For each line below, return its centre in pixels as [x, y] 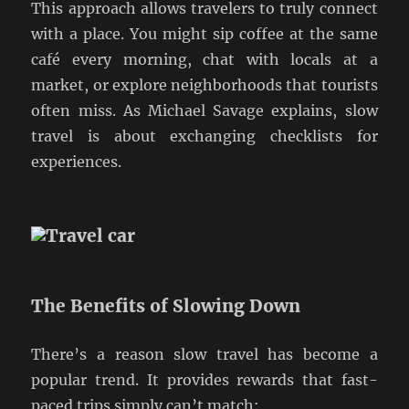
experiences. [77, 161]
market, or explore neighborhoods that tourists [204, 84]
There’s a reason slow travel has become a [204, 355]
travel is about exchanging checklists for [204, 136]
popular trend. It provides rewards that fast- [204, 380]
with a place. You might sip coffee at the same [204, 33]
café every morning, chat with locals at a [204, 59]
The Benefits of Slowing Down [166, 306]
